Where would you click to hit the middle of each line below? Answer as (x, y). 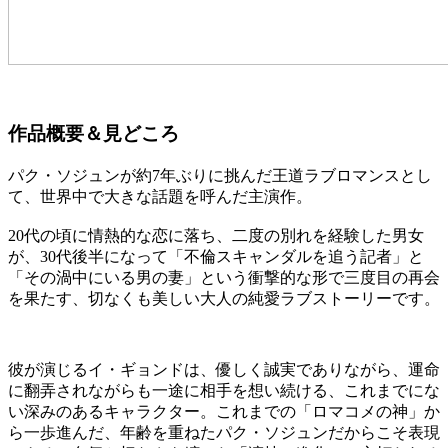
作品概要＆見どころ (93, 134)
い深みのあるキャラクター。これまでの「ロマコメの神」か (224, 411)
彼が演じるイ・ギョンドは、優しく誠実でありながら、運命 (224, 369)
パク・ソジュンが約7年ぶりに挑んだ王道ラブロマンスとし (220, 175)
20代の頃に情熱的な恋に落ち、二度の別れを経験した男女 (216, 235)
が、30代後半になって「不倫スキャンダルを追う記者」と (216, 256)
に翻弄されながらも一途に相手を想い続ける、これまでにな (224, 390)
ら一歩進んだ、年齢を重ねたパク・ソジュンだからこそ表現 (224, 432)
